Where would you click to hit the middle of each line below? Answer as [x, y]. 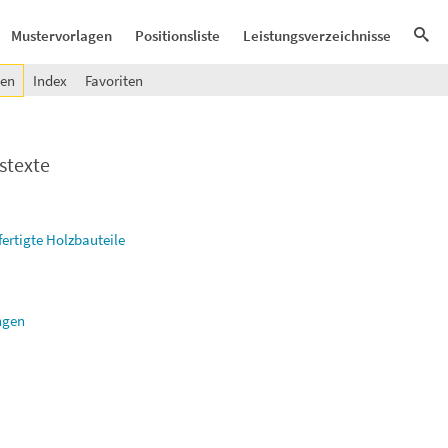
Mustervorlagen [61, 35]
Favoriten [114, 80]
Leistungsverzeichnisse [317, 35]
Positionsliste [177, 35]
